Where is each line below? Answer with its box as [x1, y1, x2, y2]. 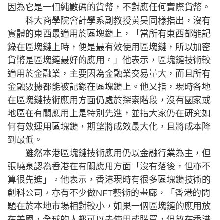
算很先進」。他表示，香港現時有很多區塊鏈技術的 [7, 175, 211, 185]
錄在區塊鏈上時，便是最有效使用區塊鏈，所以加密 [7, 42, 211, 52]
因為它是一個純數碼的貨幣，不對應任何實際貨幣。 [7, 2, 211, 12]
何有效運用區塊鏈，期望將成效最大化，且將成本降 [7, 122, 211, 132]
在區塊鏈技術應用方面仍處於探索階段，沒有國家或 [7, 95, 211, 105]
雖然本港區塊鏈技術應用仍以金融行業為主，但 [7, 148, 211, 158]
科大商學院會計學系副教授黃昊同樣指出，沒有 [7, 16, 211, 26]
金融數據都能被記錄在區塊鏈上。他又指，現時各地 [7, 82, 211, 92]
